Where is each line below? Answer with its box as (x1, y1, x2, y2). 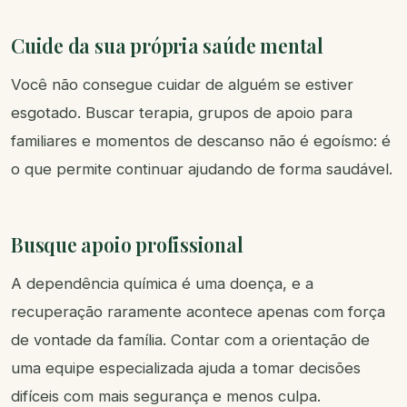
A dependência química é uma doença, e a (11, 274, 313, 293)
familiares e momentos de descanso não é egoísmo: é (11, 132, 391, 151)
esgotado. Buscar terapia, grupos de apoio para (11, 104, 352, 123)
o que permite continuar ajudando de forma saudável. (11, 160, 392, 179)
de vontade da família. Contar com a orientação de (11, 331, 370, 350)
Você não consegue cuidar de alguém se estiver (11, 75, 353, 94)
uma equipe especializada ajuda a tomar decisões (11, 359, 361, 378)
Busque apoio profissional (11, 232, 243, 258)
